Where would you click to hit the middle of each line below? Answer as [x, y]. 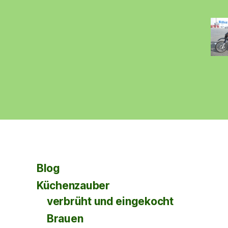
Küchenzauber [73, 186]
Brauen [65, 219]
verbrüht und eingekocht [110, 201]
